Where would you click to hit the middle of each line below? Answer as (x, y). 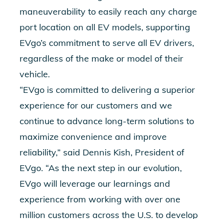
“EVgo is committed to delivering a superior (107, 90)
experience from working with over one (100, 199)
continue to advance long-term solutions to (107, 121)
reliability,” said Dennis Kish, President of (102, 152)
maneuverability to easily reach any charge (108, 11)
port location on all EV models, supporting (105, 27)
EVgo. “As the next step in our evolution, (101, 168)
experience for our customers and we (96, 105)
